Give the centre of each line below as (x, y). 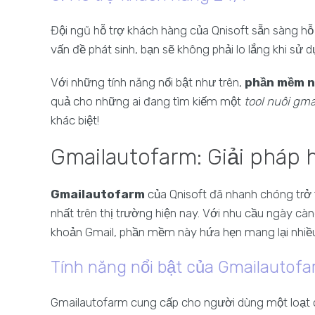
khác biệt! (75, 120)
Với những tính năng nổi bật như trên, (148, 82)
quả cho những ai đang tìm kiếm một (147, 101)
